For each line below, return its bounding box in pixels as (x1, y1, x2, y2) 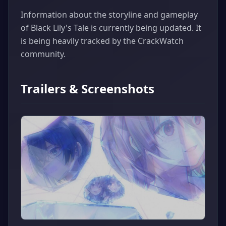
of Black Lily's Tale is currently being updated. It (21, 22, 201, 33)
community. (21, 48, 66, 60)
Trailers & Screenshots (21, 80, 154, 97)
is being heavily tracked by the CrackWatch (21, 35, 184, 46)
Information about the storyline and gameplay (21, 9, 198, 20)
